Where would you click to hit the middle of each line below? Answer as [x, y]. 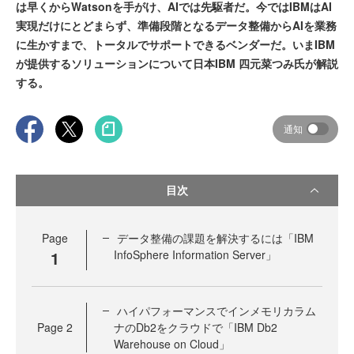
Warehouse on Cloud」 [172, 343]
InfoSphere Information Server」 [195, 254]
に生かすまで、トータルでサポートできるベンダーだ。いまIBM [175, 44]
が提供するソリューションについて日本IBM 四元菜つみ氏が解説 [177, 63]
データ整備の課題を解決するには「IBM [215, 237]
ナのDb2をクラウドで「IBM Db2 [196, 327]
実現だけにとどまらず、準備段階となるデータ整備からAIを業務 [176, 25]
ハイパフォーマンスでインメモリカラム [217, 310]
